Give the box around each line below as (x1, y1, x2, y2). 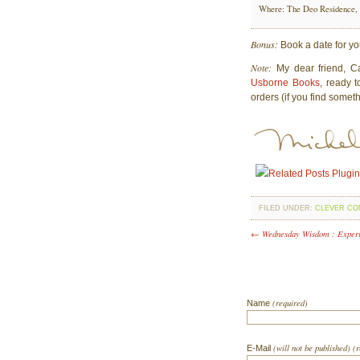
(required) (272, 296, 308, 309)
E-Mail (247, 342, 273, 353)
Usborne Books (251, 76, 320, 88)
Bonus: (251, 37, 278, 51)
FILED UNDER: (259, 203, 315, 212)
